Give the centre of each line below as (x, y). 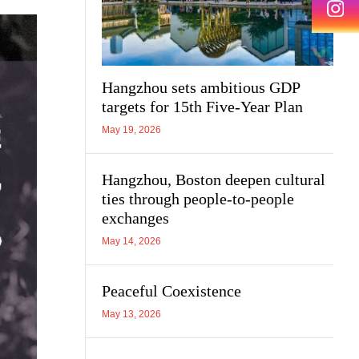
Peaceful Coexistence (171, 290)
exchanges (135, 218)
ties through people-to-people (198, 198)
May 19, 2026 (131, 129)
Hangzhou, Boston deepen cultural (214, 179)
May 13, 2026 (131, 314)
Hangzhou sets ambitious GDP (201, 87)
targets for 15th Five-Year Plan (202, 106)
